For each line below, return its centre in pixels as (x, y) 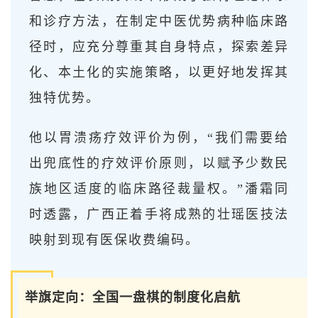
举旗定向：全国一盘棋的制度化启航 (133, 297)
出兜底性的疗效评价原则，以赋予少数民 (159, 163)
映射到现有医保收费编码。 (114, 240)
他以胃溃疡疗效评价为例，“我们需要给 (159, 137)
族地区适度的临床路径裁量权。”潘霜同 (159, 188)
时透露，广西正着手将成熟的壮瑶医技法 (159, 214)
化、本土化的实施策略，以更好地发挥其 (159, 72)
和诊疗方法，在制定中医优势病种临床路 (159, 21)
